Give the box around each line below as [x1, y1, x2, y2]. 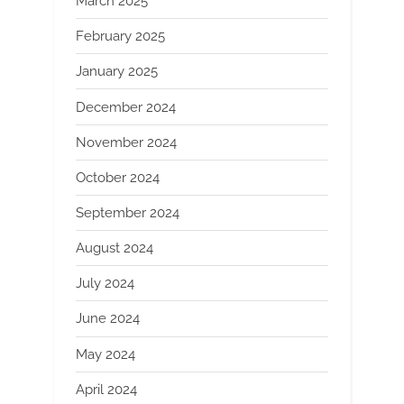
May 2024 [76, 345, 135, 363]
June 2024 [76, 310, 140, 327]
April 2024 [76, 381, 137, 398]
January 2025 [76, 63, 158, 80]
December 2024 [76, 98, 176, 115]
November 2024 [76, 133, 177, 151]
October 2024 [76, 169, 160, 186]
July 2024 [76, 275, 134, 292]
